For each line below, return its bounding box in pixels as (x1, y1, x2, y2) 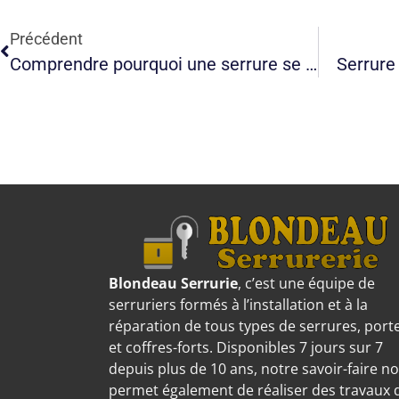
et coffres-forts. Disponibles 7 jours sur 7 (109, 338, 383, 358)
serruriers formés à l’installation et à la (109, 295, 368, 315)
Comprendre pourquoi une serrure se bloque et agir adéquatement (305, 53, 317, 75)
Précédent (10, 28, 83, 48)
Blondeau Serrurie (109, 273, 238, 294)
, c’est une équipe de (238, 273, 375, 294)
